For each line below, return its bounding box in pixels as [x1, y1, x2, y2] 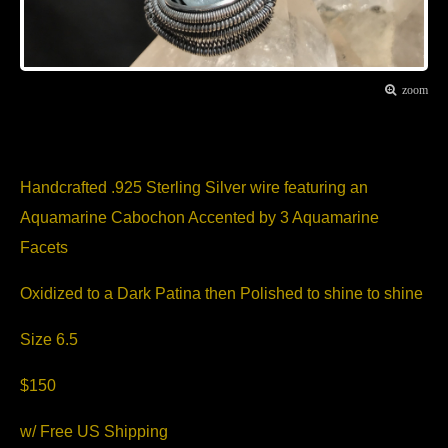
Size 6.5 [20, 330, 78, 348]
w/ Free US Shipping [20, 422, 172, 440]
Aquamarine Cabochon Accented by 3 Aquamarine [20, 208, 379, 226]
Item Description [20, 107, 239, 134]
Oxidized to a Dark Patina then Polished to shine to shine [20, 284, 427, 302]
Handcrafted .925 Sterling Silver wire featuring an [20, 178, 368, 196]
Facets [20, 238, 68, 256]
